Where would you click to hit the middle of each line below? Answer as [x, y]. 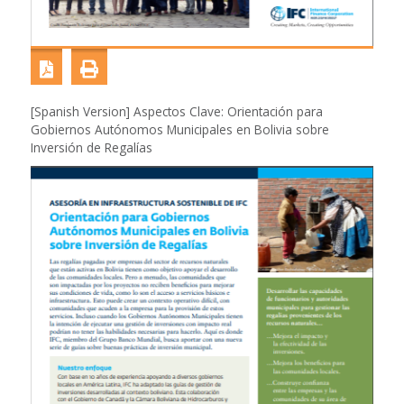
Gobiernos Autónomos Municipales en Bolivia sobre [179, 130]
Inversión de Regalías [91, 148]
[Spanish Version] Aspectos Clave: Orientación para [176, 112]
